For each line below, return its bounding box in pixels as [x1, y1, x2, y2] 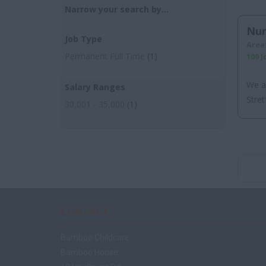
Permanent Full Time [65, 50, 145, 62]
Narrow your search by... [65, 4, 169, 15]
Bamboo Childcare [61, 233, 129, 242]
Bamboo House [61, 248, 118, 257]
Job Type [65, 33, 102, 45]
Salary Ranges [65, 81, 125, 93]
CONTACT [61, 205, 109, 218]
